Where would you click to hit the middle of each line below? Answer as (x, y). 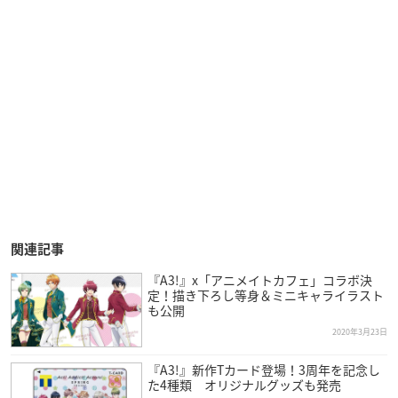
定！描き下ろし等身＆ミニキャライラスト (265, 295)
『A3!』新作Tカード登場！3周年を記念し (263, 369)
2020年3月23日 (360, 331)
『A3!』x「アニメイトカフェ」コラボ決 (259, 279)
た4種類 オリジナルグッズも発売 (244, 384)
